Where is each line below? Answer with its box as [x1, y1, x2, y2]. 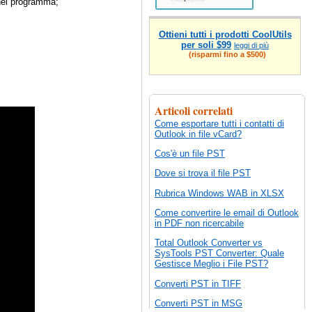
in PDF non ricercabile [155, 218, 244, 229]
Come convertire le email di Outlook [155, 208, 299, 219]
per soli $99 [181, 39, 231, 50]
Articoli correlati [155, 102, 233, 118]
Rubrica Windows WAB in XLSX [155, 187, 284, 198]
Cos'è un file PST [155, 148, 225, 159]
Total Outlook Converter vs [155, 237, 263, 249]
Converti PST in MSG [155, 298, 242, 309]
